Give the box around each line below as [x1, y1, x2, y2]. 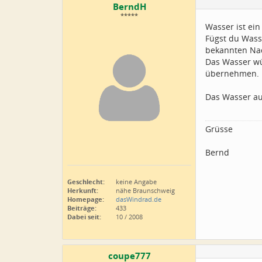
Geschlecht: [67, 177, 105, 186]
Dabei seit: [67, 212, 101, 221]
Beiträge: [67, 204, 96, 212]
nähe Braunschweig [114, 186, 175, 195]
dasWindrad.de [116, 195, 161, 204]
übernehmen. [205, 68, 259, 79]
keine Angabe [114, 177, 157, 186]
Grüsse [205, 123, 233, 135]
